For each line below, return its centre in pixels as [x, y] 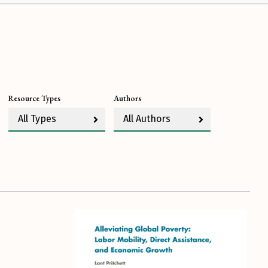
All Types [37, 119]
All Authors [147, 119]
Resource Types [34, 99]
